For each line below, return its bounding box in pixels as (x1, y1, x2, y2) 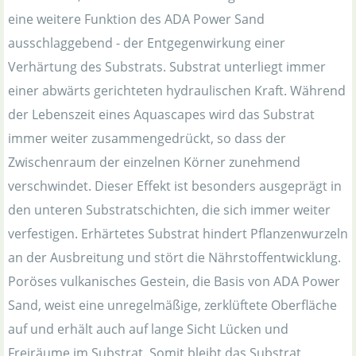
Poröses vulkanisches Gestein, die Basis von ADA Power (8, 273, 340, 290)
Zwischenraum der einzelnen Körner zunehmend (8, 153, 300, 171)
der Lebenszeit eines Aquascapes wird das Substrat (8, 106, 315, 123)
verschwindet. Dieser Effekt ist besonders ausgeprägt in (8, 177, 342, 195)
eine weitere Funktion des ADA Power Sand (8, 10, 265, 28)
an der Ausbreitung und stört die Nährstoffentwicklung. (8, 249, 341, 266)
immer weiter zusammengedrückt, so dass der (8, 130, 286, 147)
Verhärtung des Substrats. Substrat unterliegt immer (8, 58, 326, 75)
